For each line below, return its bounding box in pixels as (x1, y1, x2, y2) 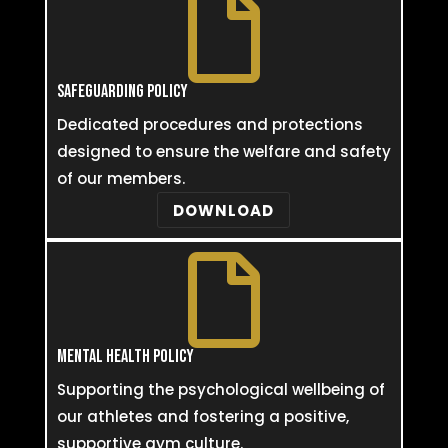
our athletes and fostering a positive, (56, 406, 349, 427)
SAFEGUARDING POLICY (56, 81, 188, 102)
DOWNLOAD (173, 199, 275, 221)
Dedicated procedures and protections (56, 114, 363, 135)
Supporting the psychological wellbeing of (56, 379, 385, 400)
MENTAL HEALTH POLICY (56, 346, 194, 367)
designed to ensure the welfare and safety (56, 141, 391, 162)
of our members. (56, 168, 185, 189)
